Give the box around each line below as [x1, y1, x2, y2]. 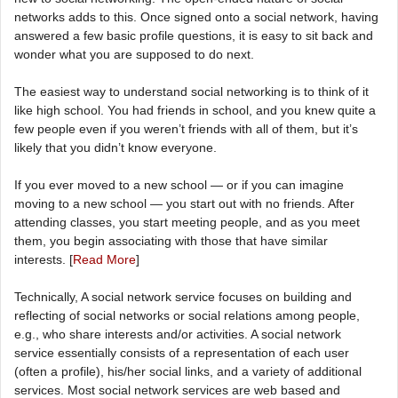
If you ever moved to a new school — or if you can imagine [14, 177, 344, 192]
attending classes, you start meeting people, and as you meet [14, 214, 360, 229]
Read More [73, 251, 136, 267]
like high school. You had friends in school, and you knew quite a [14, 102, 376, 117]
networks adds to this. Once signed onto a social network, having [14, 9, 378, 24]
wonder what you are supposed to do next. [14, 46, 254, 61]
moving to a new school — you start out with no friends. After [14, 195, 354, 211]
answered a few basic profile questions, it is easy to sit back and [14, 28, 373, 43]
